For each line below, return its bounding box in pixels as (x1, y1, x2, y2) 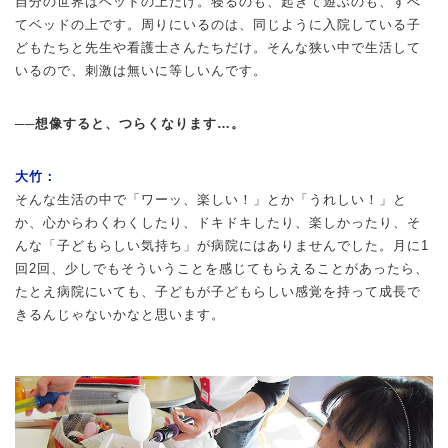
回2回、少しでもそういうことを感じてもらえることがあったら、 (15, 261, 429, 277)
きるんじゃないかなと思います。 (15, 307, 225, 323)
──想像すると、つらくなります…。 (15, 116, 245, 132)
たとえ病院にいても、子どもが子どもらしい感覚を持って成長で (15, 284, 421, 300)
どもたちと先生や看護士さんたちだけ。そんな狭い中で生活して (15, 40, 421, 56)
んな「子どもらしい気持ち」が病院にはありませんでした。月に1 (15, 238, 429, 254)
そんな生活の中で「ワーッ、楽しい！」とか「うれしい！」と (15, 192, 407, 208)
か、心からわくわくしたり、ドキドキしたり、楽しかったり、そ (15, 215, 421, 231)
